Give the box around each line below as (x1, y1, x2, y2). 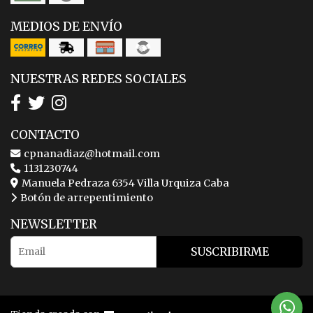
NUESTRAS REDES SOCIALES (10, 71, 187, 87)
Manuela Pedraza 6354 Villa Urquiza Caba (20, 176, 229, 189)
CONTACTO (10, 126, 80, 143)
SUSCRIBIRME (190, 244, 269, 259)
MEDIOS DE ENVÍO (10, 18, 122, 34)
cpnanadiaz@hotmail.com (22, 147, 160, 160)
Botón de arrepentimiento (18, 191, 153, 204)
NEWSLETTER (10, 216, 97, 232)
